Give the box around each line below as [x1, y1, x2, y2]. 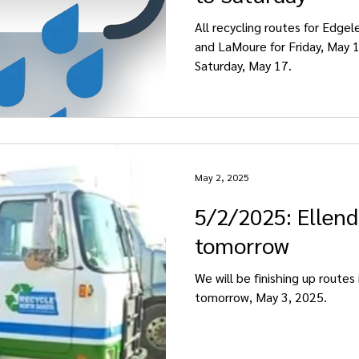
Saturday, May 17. [195, 57, 292, 74]
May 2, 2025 [195, 170, 249, 184]
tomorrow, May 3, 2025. [195, 288, 327, 305]
